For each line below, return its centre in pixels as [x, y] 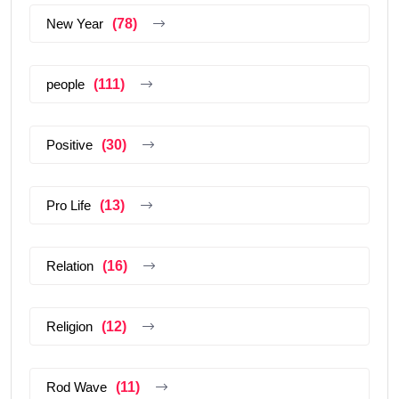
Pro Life [69, 205]
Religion [69, 326]
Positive [69, 144]
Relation [70, 265]
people [65, 84]
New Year [75, 23]
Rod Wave [77, 387]
